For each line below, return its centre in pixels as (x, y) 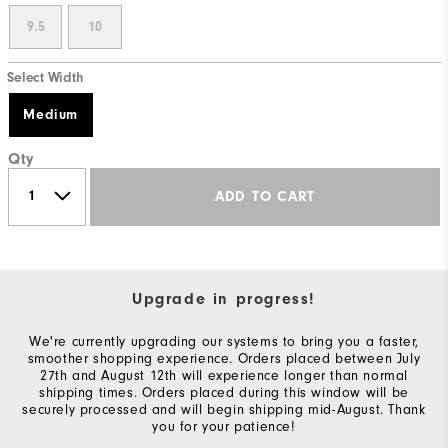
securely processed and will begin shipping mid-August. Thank (224, 409)
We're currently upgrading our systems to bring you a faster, (223, 341)
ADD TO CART (265, 197)
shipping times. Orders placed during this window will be (224, 392)
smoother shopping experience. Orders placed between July (224, 358)
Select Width (45, 78)
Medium (50, 114)
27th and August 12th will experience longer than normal (223, 375)
